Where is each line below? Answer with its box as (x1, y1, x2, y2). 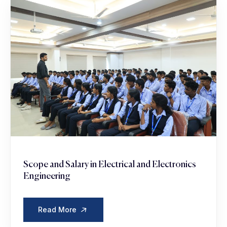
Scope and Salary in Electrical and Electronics (23, 160, 196, 170)
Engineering (23, 172, 70, 181)
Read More (38, 205, 79, 214)
